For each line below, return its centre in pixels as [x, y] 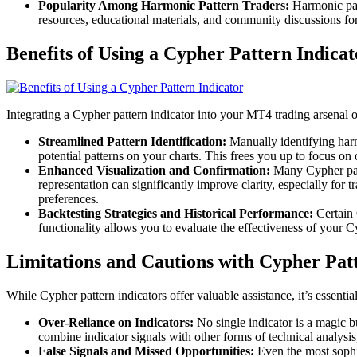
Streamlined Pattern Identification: [132, 142]
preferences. [69, 199]
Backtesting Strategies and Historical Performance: [176, 214]
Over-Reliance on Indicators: [116, 323]
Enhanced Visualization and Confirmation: [154, 171]
